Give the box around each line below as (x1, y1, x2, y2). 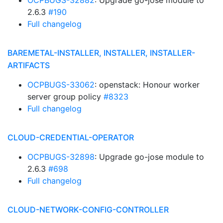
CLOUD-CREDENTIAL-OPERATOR (7, 132, 134, 142)
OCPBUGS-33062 (27, 80, 95, 90)
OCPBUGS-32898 (27, 152, 95, 162)
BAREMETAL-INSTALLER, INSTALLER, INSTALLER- (7, 48, 195, 58)
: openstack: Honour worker (95, 80, 200, 90)
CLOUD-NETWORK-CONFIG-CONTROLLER (7, 205, 169, 215)
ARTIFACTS (7, 60, 50, 70)
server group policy (27, 92, 104, 102)
